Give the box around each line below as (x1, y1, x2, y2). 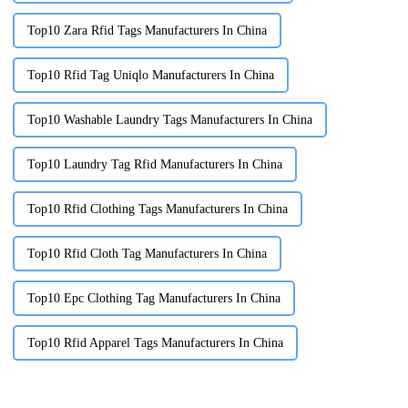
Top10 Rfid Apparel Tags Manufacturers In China (26, 336, 283, 351)
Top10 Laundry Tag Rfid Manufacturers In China (26, 158, 282, 172)
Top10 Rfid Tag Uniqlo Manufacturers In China (26, 68, 274, 83)
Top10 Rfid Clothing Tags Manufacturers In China (26, 202, 288, 217)
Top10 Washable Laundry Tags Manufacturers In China (26, 113, 312, 127)
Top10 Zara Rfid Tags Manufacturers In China (26, 24, 267, 38)
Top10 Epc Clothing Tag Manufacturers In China (26, 291, 280, 306)
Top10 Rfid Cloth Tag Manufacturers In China (26, 247, 267, 261)
